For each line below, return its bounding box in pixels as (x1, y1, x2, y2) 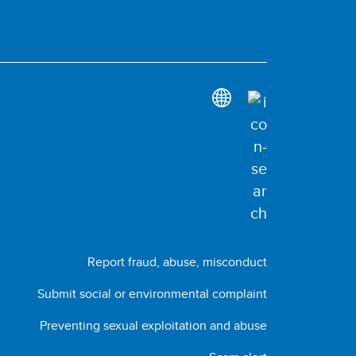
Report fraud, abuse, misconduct (87, 253, 267, 271)
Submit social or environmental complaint (37, 284, 267, 303)
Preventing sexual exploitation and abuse (39, 316, 267, 335)
